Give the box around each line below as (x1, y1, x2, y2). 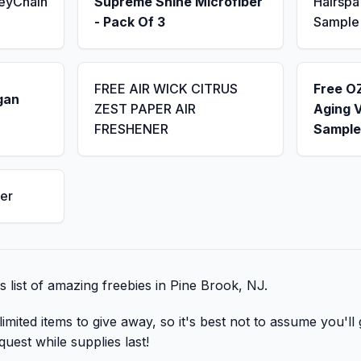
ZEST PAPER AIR (94, 101, 196, 117)
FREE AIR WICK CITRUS (94, 81, 238, 97)
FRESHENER (94, 121, 168, 137)
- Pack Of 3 (94, 14, 165, 30)
